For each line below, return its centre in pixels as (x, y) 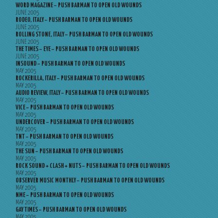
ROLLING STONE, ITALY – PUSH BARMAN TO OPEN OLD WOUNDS (84, 35)
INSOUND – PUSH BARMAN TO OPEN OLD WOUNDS (70, 64)
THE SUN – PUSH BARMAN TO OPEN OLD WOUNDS (69, 152)
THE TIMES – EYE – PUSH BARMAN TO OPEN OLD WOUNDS (77, 49)
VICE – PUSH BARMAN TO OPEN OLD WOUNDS (65, 108)
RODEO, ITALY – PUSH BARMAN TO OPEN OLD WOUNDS (74, 20)
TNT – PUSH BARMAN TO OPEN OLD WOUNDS (64, 137)
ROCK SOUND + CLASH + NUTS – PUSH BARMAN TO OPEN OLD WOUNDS (93, 166)
